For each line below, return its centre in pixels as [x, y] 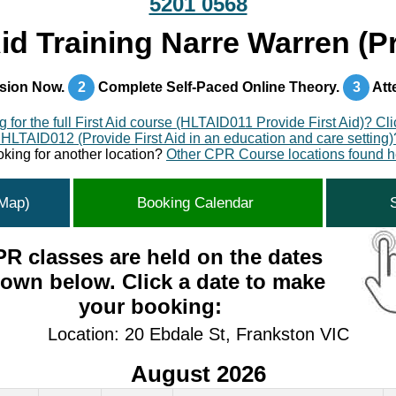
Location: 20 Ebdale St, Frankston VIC [198, 334]
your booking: [151, 306]
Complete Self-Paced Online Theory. [219, 87]
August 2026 [198, 374]
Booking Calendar [198, 203]
